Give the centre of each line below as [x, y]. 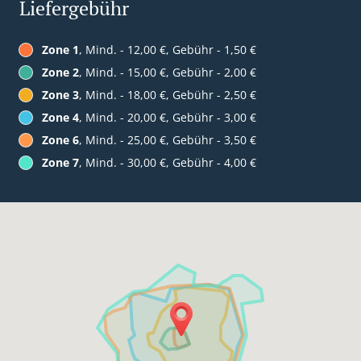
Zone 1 [60, 50]
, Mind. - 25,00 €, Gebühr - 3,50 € [168, 140]
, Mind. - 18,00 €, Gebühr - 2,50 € [168, 95]
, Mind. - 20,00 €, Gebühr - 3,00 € [168, 118]
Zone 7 [60, 163]
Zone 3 [60, 95]
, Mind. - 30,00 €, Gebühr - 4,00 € [168, 163]
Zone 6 [60, 140]
